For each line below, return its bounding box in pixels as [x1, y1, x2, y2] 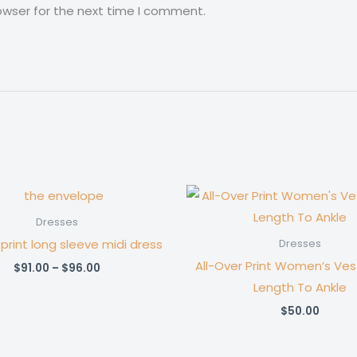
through [100, 300, 146, 316]
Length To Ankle [253, 279, 347, 296]
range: [100, 273, 137, 288]
